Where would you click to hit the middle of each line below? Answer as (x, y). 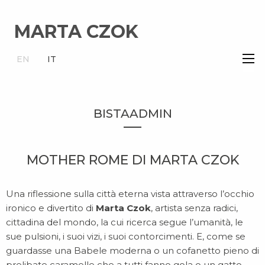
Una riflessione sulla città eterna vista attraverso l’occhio (130, 194)
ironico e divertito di (51, 208)
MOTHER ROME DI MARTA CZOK (132, 160)
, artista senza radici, (194, 208)
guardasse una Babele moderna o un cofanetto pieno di (132, 251)
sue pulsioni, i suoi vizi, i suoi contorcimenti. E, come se (126, 236)
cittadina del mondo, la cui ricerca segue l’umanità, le (125, 222)
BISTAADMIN (132, 114)
